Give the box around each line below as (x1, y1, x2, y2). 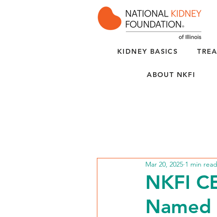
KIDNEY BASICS (117, 47, 178, 56)
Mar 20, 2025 (145, 159, 183, 169)
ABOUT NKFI (147, 70, 196, 79)
